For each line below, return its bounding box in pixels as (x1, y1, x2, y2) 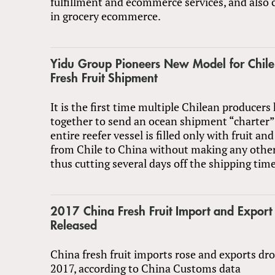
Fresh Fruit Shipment (50, 71, 157, 85)
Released (50, 219, 97, 232)
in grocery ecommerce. (50, 8, 161, 23)
